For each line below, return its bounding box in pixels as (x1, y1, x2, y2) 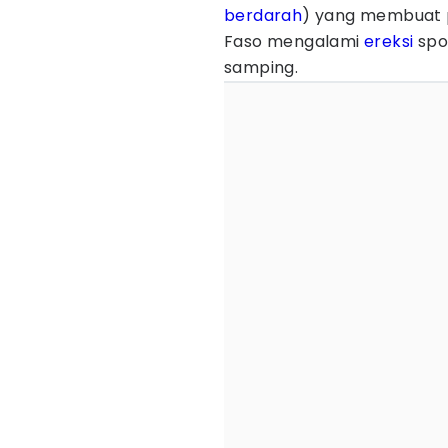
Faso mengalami (224, 30, 364, 53)
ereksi (364, 30, 414, 53)
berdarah (224, 4, 303, 27)
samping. (224, 56, 299, 79)
